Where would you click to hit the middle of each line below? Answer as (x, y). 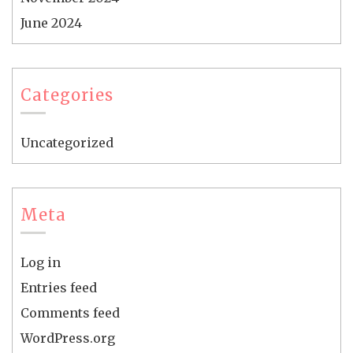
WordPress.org (68, 338)
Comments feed (70, 313)
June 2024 (51, 23)
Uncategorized (67, 143)
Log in (41, 263)
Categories (67, 95)
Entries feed (59, 288)
